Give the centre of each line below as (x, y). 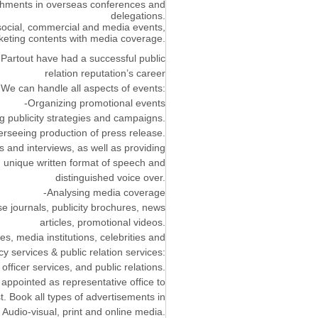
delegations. (138, 15)
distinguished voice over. (110, 177)
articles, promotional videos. (103, 222)
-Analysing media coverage (104, 192)
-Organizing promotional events (95, 103)
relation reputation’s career (105, 73)
